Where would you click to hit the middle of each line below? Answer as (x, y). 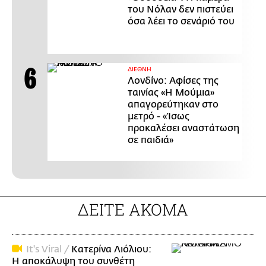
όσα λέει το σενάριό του (181, 22)
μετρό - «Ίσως (159, 117)
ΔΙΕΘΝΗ (140, 70)
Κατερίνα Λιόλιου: (111, 250)
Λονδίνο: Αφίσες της (173, 81)
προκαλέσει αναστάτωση (183, 129)
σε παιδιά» (151, 140)
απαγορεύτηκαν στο (173, 105)
